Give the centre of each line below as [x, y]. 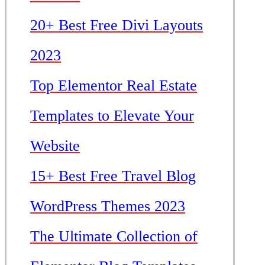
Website [55, 146]
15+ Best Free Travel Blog [113, 176]
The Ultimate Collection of [114, 236]
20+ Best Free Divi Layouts [117, 25]
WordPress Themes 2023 [108, 206]
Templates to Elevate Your [112, 115]
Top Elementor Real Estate [114, 85]
